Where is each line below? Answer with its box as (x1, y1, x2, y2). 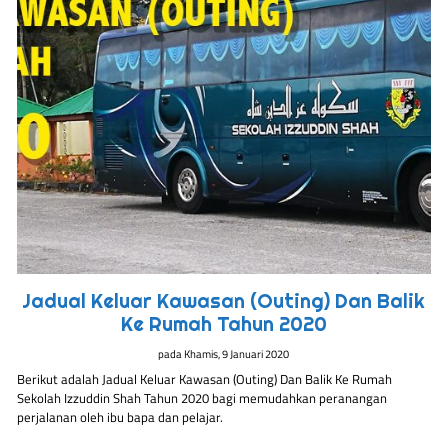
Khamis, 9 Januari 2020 (184, 344, 290, 362)
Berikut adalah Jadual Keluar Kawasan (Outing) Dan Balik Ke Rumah (17, 369, 393, 390)
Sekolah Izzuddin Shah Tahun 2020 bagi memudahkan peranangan (17, 388, 388, 409)
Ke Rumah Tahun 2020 (120, 311, 327, 338)
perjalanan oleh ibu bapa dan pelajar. (17, 407, 224, 428)
